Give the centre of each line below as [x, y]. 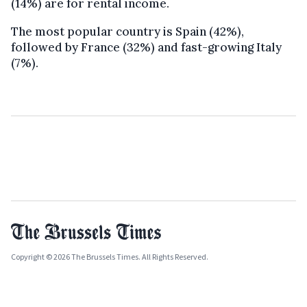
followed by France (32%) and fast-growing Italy [146, 48]
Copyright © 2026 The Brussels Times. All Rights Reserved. [110, 257]
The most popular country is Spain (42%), [127, 32]
